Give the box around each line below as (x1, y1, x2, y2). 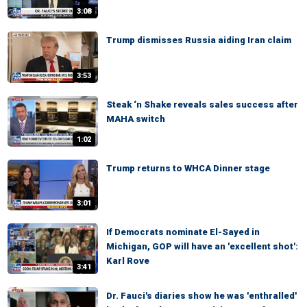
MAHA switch (106, 113, 165, 124)
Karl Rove (106, 256, 149, 267)
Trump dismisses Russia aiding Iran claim (106, 35, 291, 46)
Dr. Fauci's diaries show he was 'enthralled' (106, 291, 297, 302)
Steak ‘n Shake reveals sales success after (106, 99, 298, 110)
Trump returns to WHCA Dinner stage (106, 162, 270, 173)
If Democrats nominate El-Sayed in (106, 227, 260, 238)
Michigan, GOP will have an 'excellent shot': (106, 241, 298, 252)
